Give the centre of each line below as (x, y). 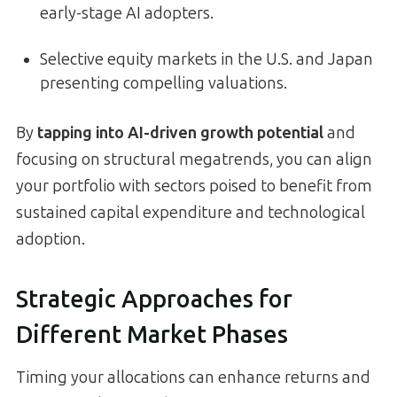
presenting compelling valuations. (163, 84)
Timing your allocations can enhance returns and (193, 378)
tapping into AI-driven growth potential (180, 133)
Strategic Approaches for (154, 299)
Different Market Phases (152, 335)
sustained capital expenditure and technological (191, 213)
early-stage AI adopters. (127, 14)
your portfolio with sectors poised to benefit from (194, 187)
